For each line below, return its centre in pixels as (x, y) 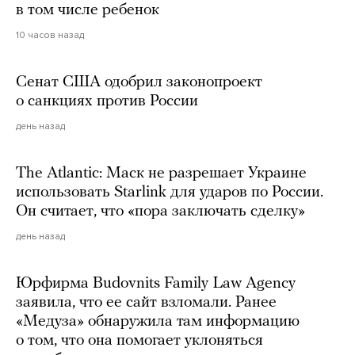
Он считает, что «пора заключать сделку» (160, 211)
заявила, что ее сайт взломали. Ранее (146, 302)
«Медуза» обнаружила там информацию (158, 321)
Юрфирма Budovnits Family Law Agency (156, 283)
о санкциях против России (107, 101)
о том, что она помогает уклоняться (139, 340)
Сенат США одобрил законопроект (139, 82)
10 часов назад (50, 34)
